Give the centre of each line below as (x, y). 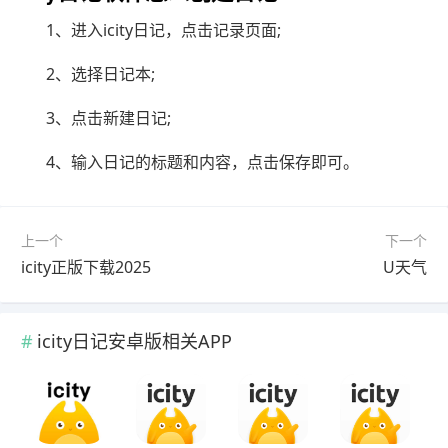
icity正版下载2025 (86, 267)
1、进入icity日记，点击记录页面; (163, 30)
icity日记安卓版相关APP (134, 341)
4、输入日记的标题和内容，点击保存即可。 (202, 162)
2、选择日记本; (100, 74)
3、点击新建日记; (108, 118)
